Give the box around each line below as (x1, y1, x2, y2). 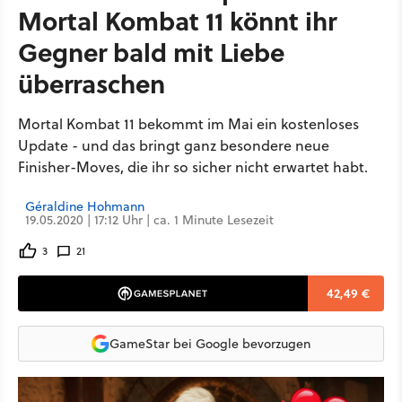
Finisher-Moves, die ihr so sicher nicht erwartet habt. (18, 157, 368, 177)
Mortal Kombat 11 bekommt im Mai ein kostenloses (18, 114, 359, 134)
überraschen (18, 65, 165, 101)
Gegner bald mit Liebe (18, 33, 284, 70)
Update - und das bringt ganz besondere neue (18, 135, 329, 155)
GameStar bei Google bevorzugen (109, 334, 310, 353)
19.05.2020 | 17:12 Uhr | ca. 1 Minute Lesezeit (25, 211, 274, 229)
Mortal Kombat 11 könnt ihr (18, 2, 336, 39)
